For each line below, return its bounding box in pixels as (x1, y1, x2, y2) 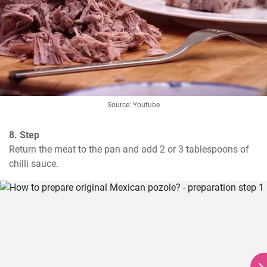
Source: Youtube (107, 101, 160, 110)
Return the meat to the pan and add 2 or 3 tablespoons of (9, 144, 249, 156)
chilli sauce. (9, 158, 58, 170)
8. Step (9, 129, 39, 141)
